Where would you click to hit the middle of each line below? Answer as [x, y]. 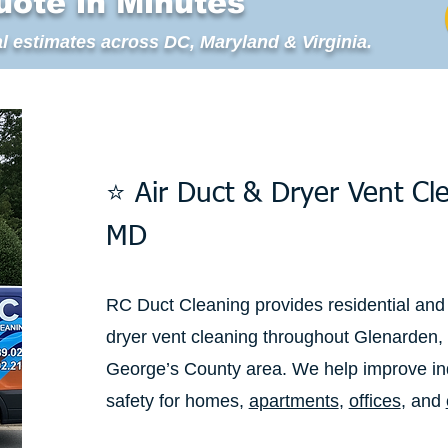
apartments [293, 401]
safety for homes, [177, 401]
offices [374, 401]
